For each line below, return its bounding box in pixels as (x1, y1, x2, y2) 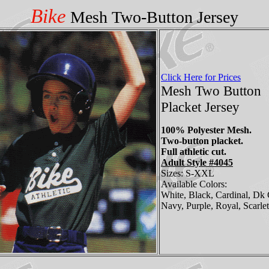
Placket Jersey (161, 99, 240, 115)
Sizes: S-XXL (161, 168, 214, 178)
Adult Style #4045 (161, 157, 233, 168)
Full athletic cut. (161, 147, 226, 157)
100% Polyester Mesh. (161, 125, 252, 135)
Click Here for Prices (161, 72, 241, 82)
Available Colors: (161, 179, 227, 189)
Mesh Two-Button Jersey (66, 8, 238, 26)
